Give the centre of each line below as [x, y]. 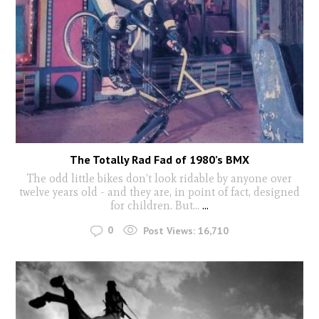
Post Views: [169, 230]
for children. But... [156, 206]
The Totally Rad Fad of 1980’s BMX [159, 160]
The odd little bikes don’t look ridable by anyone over [159, 179]
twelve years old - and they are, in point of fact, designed [159, 192]
